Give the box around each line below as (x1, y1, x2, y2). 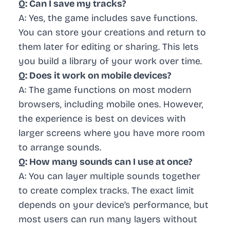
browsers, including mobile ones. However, (18, 99, 203, 110)
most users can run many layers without (18, 214, 197, 225)
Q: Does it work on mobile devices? (18, 70, 171, 82)
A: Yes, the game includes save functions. (18, 12, 197, 24)
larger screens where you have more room (18, 127, 205, 139)
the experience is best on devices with (18, 113, 186, 125)
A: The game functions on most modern (18, 84, 191, 96)
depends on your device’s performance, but (18, 199, 208, 211)
